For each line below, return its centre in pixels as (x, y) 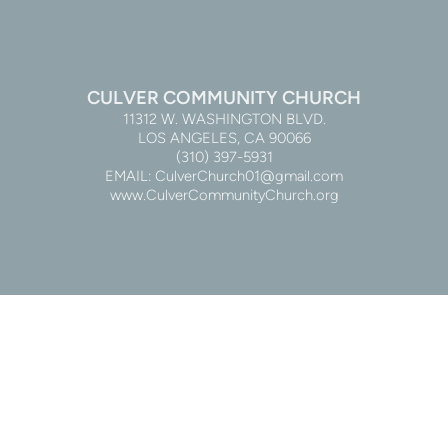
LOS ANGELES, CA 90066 (224, 138)
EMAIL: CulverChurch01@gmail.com (224, 176)
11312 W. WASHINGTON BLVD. (224, 119)
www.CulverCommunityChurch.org (224, 195)
